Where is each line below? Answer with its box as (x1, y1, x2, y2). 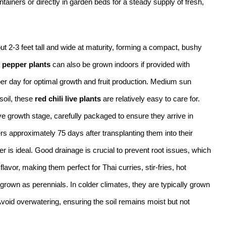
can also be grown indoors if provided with (50, 60, 190, 69)
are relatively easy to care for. (101, 94, 200, 103)
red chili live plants (35, 94, 101, 103)
